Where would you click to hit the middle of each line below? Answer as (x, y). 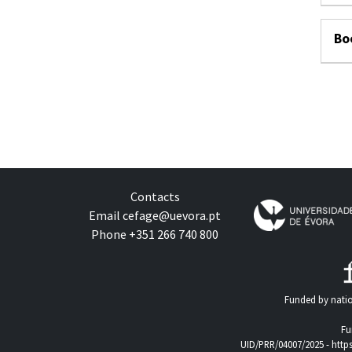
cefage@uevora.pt (172, 216)
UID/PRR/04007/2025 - (286, 344)
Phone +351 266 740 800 (155, 235)
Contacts (155, 197)
